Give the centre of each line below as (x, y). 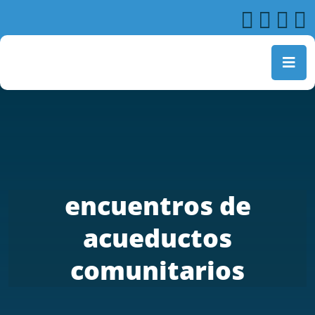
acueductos (157, 238)
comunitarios (157, 270)
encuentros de (157, 206)
